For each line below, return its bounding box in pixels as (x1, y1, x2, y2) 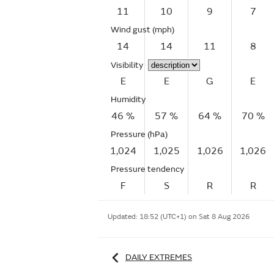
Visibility (111, 60, 143, 70)
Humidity (111, 94, 146, 105)
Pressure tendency (111, 164, 184, 174)
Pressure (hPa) (111, 129, 168, 139)
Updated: (108, 212, 139, 221)
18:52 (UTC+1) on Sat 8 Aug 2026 (139, 212, 250, 221)
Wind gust (111, 24, 152, 35)
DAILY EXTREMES (125, 251, 192, 262)
